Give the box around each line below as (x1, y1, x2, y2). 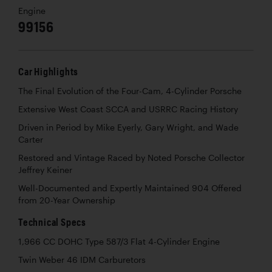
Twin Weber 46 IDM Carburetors (18, 254, 146, 265)
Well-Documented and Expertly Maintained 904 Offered (18, 183, 242, 193)
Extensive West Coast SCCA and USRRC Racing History (18, 104, 238, 114)
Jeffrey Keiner (18, 165, 72, 175)
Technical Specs (18, 216, 86, 228)
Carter (18, 134, 43, 144)
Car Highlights (18, 65, 79, 77)
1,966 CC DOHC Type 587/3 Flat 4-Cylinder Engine (18, 236, 220, 246)
